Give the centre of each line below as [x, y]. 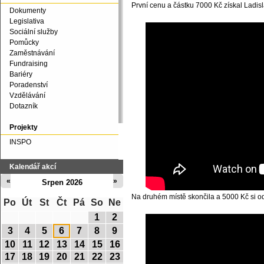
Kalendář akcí [33, 167]
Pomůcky [24, 42]
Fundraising [29, 64]
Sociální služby [34, 32]
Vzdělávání [27, 95]
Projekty [24, 127]
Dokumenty [28, 11]
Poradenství [29, 85]
